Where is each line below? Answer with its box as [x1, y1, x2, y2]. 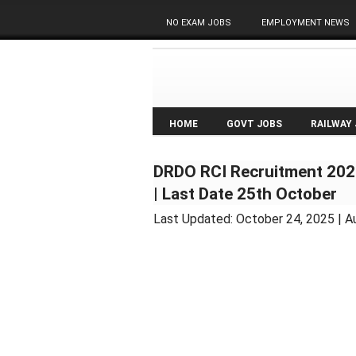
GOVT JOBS [226, 118, 282, 130]
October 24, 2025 [236, 211, 335, 226]
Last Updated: [153, 211, 236, 226]
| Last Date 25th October [153, 184, 337, 203]
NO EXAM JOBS [166, 17, 231, 28]
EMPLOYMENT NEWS [261, 17, 350, 28]
